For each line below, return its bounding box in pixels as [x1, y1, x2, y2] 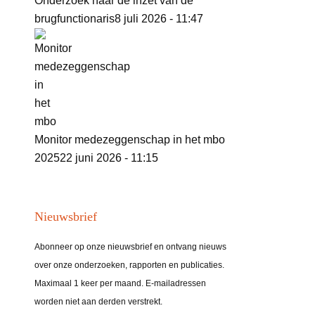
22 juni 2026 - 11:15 [59, 151, 158, 164]
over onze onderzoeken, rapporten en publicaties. [34, 260, 224, 271]
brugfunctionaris [34, 12, 115, 25]
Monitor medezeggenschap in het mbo [34, 133, 225, 146]
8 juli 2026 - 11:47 [114, 12, 203, 25]
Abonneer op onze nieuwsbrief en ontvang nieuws [34, 242, 226, 252]
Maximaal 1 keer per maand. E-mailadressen [34, 278, 206, 289]
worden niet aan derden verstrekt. [34, 297, 162, 307]
